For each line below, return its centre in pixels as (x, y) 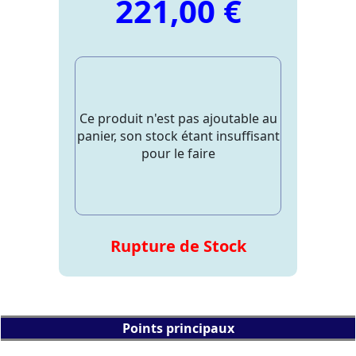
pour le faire (178, 154)
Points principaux (178, 328)
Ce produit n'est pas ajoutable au (178, 119)
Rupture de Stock (178, 246)
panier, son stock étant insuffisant (178, 136)
